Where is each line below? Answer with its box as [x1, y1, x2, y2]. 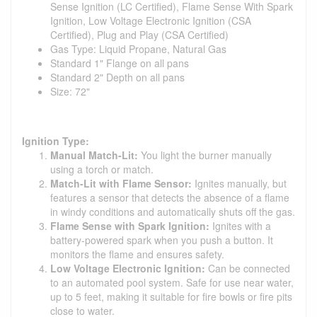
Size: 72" [50, 83, 90, 98]
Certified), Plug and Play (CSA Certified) [50, 27, 229, 42]
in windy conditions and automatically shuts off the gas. [50, 204, 295, 219]
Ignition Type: [22, 133, 89, 148]
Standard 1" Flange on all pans [50, 55, 189, 70]
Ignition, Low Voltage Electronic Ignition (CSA [50, 13, 251, 28]
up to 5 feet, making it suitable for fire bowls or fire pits [50, 289, 292, 304]
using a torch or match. [50, 161, 154, 176]
